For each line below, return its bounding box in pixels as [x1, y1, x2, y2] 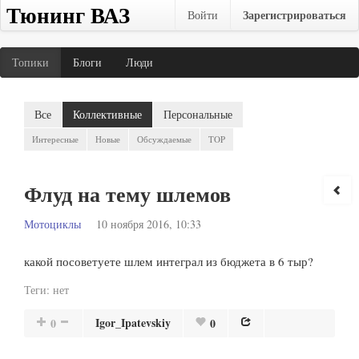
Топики [12, 54, 49, 70]
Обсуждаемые [137, 133, 192, 145]
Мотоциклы [24, 216, 81, 232]
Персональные [163, 107, 232, 122]
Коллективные [73, 107, 142, 122]
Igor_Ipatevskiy [95, 314, 171, 331]
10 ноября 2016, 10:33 [96, 216, 201, 232]
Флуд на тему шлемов [24, 179, 231, 209]
